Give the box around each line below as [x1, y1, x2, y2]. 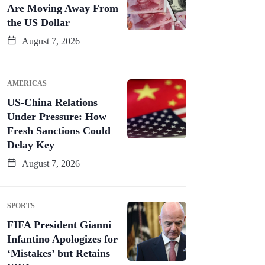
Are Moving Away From [7, 2, 118, 14]
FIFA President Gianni [7, 218, 111, 231]
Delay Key [7, 138, 54, 151]
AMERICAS [7, 79, 47, 88]
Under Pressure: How [7, 110, 106, 122]
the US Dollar [7, 16, 70, 28]
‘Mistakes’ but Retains [7, 247, 110, 259]
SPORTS [7, 201, 35, 210]
